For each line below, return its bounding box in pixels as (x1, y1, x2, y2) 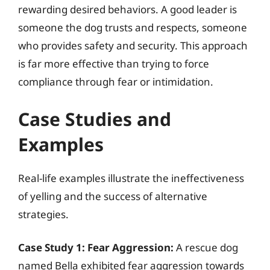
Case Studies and (18, 106, 171, 131)
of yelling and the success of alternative (18, 189, 207, 203)
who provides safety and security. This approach (18, 39, 248, 52)
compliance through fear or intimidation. (18, 75, 213, 89)
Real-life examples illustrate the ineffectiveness (18, 171, 244, 185)
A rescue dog (174, 240, 238, 254)
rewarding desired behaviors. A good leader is (18, 2, 237, 16)
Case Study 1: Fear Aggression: (18, 240, 174, 254)
